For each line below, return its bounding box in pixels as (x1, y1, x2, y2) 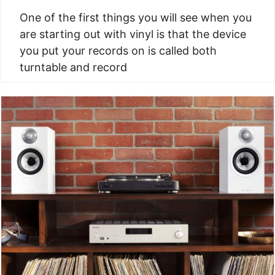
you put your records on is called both (20, 44, 217, 57)
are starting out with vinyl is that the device (20, 27, 246, 41)
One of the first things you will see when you (20, 10, 252, 24)
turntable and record (20, 60, 127, 74)
